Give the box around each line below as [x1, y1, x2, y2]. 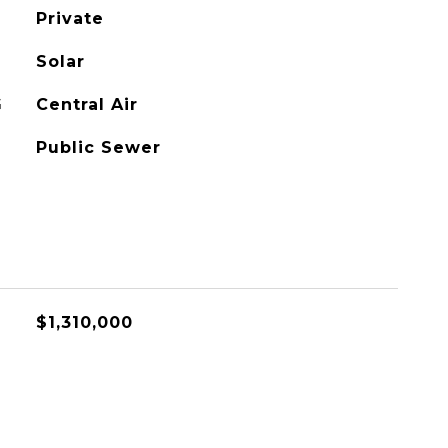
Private [35, 9, 104, 28]
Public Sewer [35, 138, 161, 157]
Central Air [35, 95, 138, 114]
